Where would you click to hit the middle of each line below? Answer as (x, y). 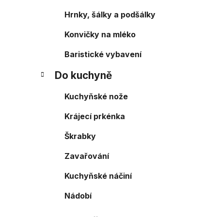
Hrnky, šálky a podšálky (110, 15)
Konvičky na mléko (100, 35)
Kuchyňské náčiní (98, 176)
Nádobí (78, 196)
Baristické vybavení (103, 54)
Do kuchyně (83, 76)
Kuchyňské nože (96, 97)
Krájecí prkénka (95, 116)
